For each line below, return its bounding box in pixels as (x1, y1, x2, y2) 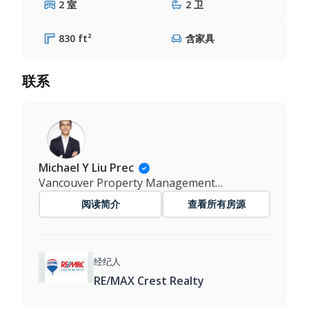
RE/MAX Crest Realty (94, 272, 204, 288)
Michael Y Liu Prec (39, 159, 134, 175)
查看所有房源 (187, 197, 246, 210)
